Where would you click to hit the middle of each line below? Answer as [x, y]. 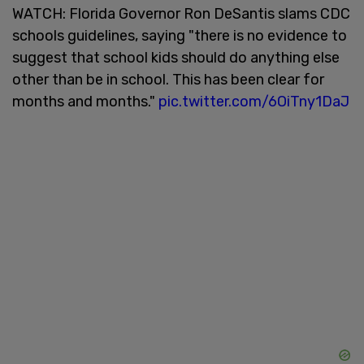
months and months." [85, 101]
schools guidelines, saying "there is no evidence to [180, 35]
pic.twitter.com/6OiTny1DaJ [254, 101]
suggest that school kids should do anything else [176, 57]
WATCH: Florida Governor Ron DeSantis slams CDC [181, 13]
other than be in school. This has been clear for [168, 79]
